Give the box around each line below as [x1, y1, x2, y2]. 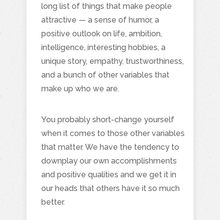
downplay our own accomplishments [41, 156, 177, 165]
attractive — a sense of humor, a [41, 15, 159, 25]
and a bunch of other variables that [41, 70, 169, 80]
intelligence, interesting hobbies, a [41, 42, 165, 52]
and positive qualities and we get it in [41, 169, 176, 179]
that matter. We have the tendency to [41, 142, 179, 152]
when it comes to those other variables [41, 128, 185, 138]
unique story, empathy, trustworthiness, [41, 56, 184, 66]
